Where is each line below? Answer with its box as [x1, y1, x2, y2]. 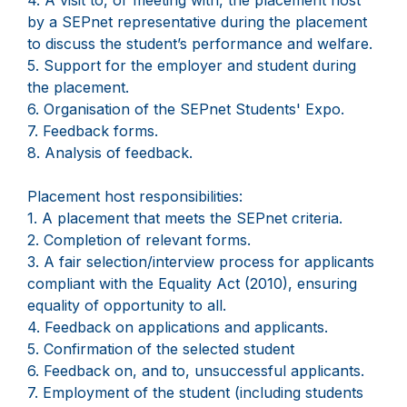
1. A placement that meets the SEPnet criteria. [27, 209, 342, 228]
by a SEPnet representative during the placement [27, 13, 367, 32]
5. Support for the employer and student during [27, 56, 356, 75]
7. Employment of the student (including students [27, 383, 363, 402]
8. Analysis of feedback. [27, 144, 193, 163]
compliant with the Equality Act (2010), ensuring [27, 274, 357, 293]
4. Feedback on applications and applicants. [27, 318, 328, 337]
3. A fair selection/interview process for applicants [27, 253, 374, 272]
